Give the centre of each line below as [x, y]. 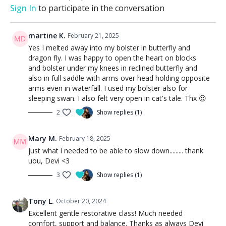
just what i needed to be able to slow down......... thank [116, 151]
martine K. [47, 36]
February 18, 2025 [85, 138]
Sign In [23, 8]
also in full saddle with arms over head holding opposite [119, 78]
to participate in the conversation [100, 8]
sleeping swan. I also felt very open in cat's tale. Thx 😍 [117, 98]
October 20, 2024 [81, 201]
